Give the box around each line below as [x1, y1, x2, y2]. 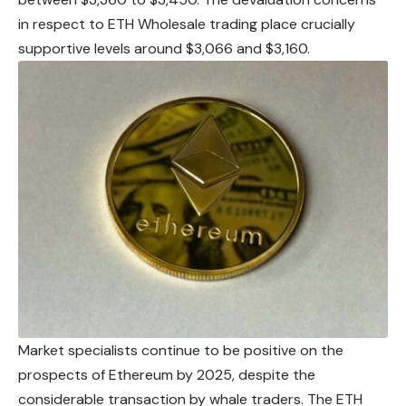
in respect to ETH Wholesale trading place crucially [18, 14, 355, 34]
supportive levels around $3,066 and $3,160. [18, 38, 310, 58]
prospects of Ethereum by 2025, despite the [18, 364, 315, 384]
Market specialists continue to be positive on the [18, 340, 343, 360]
